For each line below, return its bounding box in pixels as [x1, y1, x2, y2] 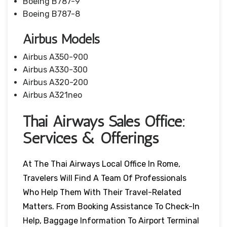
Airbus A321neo [23, 90, 82, 100]
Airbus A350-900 [23, 52, 88, 62]
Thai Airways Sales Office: [23, 112, 185, 131]
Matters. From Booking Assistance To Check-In [23, 201, 200, 211]
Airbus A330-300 [23, 64, 88, 74]
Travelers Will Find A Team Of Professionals [23, 173, 186, 183]
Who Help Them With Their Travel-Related [23, 187, 181, 197]
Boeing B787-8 [23, 9, 80, 19]
